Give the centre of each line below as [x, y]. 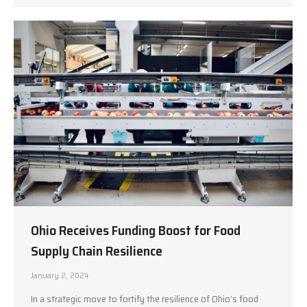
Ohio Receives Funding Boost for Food [136, 231]
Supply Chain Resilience [97, 251]
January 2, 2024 [60, 275]
